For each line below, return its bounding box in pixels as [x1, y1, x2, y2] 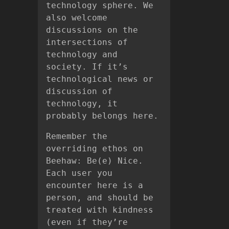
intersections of [46, 37, 128, 47]
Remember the [46, 131, 107, 141]
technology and [46, 50, 118, 59]
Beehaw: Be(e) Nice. [46, 156, 143, 166]
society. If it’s [46, 62, 128, 72]
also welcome [46, 13, 107, 22]
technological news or [46, 74, 153, 84]
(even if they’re [46, 217, 128, 227]
